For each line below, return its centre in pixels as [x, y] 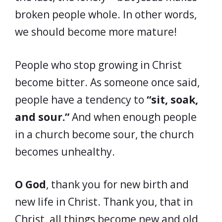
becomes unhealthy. [65, 151]
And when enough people [133, 117]
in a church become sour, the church [104, 134]
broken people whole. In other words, [106, 14]
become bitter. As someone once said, [107, 82]
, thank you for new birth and [117, 184]
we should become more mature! [96, 32]
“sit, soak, [172, 99]
